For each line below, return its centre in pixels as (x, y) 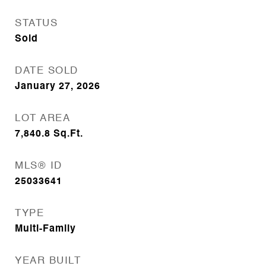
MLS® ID (39, 166)
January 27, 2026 (58, 87)
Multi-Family (45, 229)
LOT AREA (42, 118)
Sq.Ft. (68, 134)
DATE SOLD (47, 71)
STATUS (36, 23)
